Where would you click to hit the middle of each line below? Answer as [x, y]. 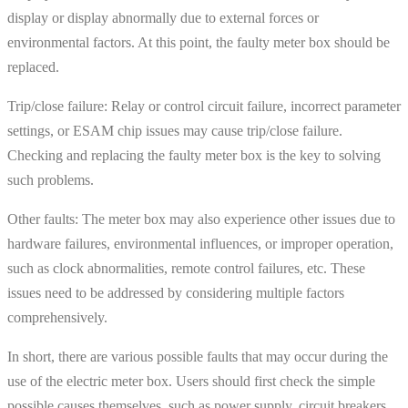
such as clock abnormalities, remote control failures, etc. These [186, 268]
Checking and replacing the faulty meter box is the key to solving [194, 155]
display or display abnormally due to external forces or [163, 17]
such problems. [51, 179]
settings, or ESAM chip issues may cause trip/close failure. [175, 130]
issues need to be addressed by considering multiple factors [176, 292]
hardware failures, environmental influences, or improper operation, [200, 243]
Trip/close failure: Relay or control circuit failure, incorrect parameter [204, 106]
